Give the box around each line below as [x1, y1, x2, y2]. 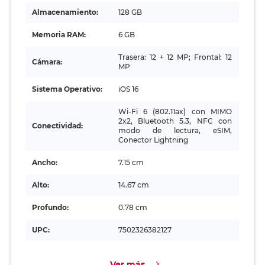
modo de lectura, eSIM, [118, 126, 232, 135]
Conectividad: [31, 121, 83, 131]
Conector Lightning [118, 135, 188, 145]
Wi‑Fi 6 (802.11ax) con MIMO [118, 107, 232, 117]
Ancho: [31, 158, 57, 167]
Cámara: [31, 57, 62, 67]
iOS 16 [118, 85, 138, 94]
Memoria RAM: [31, 30, 86, 40]
